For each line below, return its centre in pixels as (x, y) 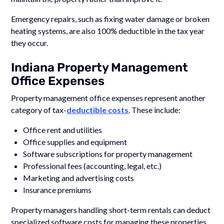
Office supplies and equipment (75, 141)
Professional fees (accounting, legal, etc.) (92, 165)
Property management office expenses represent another (108, 97)
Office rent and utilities (63, 129)
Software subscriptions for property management (108, 153)
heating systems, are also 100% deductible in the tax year (108, 30)
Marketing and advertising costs (79, 177)
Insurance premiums (57, 189)
